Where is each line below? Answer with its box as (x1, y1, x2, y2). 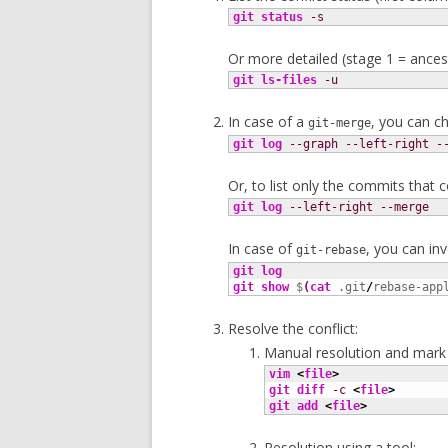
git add (269, 399, 318, 413)
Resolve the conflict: (228, 319, 358, 338)
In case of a (228, 112, 308, 131)
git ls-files (233, 73, 317, 87)
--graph (289, 137, 338, 151)
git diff (269, 383, 325, 397)
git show (233, 280, 289, 294)
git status (233, 10, 303, 24)
